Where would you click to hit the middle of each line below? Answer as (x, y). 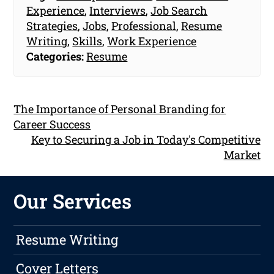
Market (242, 154)
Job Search (179, 10)
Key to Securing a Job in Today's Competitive (146, 139)
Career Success (52, 124)
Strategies (52, 25)
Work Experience (152, 41)
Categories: (55, 56)
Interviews (118, 10)
